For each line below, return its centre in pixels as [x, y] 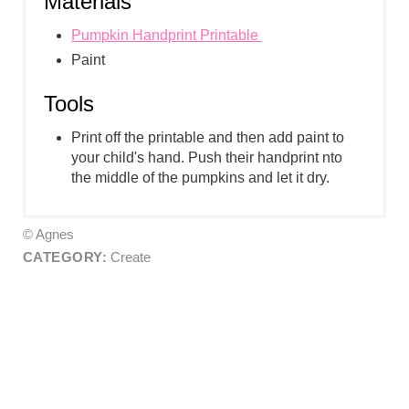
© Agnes [48, 235]
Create [129, 257]
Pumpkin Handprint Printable [166, 36]
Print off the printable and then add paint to [207, 138]
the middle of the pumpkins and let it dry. [200, 178]
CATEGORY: [65, 257]
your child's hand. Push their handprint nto [206, 158]
